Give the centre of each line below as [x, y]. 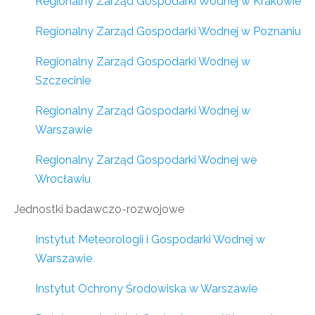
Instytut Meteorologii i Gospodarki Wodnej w [150, 239]
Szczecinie [63, 81]
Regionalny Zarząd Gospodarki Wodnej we [146, 160]
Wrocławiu [63, 179]
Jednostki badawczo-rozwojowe [99, 209]
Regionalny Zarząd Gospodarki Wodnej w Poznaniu [168, 31]
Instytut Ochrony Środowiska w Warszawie [146, 289]
